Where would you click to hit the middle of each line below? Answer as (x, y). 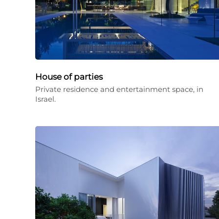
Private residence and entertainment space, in (119, 89)
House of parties (74, 77)
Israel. (45, 99)
